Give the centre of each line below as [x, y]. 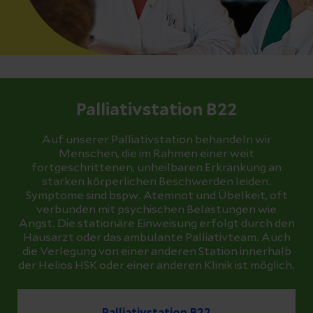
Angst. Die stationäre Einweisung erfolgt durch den [156, 223]
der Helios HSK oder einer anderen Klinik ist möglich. [156, 265]
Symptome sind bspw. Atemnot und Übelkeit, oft [156, 195]
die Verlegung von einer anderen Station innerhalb [156, 251]
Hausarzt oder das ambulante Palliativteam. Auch [156, 237]
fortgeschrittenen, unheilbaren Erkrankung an [156, 167]
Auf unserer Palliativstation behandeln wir [156, 139]
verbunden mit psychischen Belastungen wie [156, 209]
